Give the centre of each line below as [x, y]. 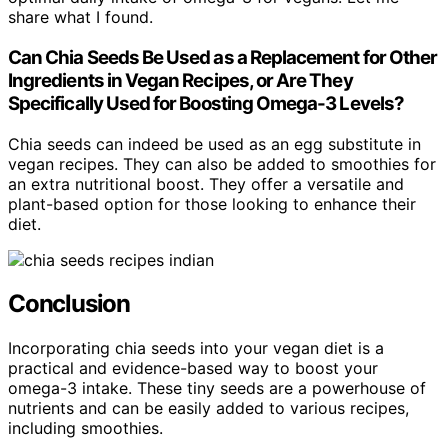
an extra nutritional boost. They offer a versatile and [206, 183]
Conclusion [69, 304]
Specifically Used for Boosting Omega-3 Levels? [206, 103]
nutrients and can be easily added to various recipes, [208, 408]
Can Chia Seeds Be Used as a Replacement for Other [223, 57]
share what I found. [80, 17]
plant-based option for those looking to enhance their [212, 203]
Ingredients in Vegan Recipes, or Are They [180, 80]
